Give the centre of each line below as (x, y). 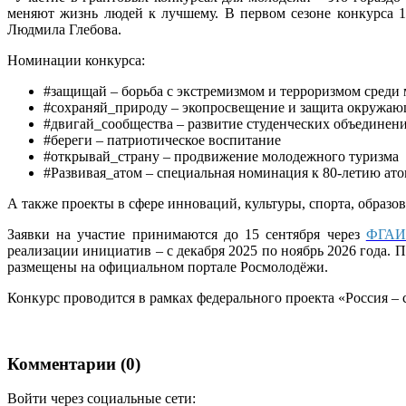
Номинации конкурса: (76, 60)
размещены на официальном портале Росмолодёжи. (168, 266)
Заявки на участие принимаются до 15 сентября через (187, 234)
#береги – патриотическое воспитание (162, 140)
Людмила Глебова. (64, 29)
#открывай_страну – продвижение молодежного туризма (221, 156)
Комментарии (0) (74, 363)
